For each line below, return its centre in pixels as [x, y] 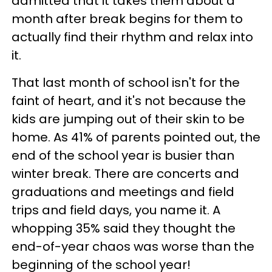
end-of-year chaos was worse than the [133, 246]
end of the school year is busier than [123, 155]
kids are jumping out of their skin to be [128, 119]
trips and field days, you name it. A [116, 210]
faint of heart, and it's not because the [129, 101]
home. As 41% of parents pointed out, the [136, 137]
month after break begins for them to [127, 19]
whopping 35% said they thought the [124, 228]
